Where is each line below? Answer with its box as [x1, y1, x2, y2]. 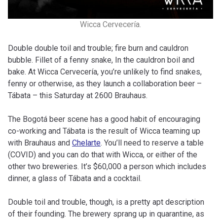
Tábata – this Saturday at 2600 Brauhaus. [8, 91, 149, 100]
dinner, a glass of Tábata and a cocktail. [8, 174, 142, 183]
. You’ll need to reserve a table [101, 138, 204, 147]
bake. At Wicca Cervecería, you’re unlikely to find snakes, [8, 67, 202, 76]
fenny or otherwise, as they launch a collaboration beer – [8, 79, 202, 88]
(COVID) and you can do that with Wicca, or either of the [8, 150, 197, 159]
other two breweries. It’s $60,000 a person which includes [8, 162, 206, 171]
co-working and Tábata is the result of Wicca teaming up [8, 126, 200, 136]
